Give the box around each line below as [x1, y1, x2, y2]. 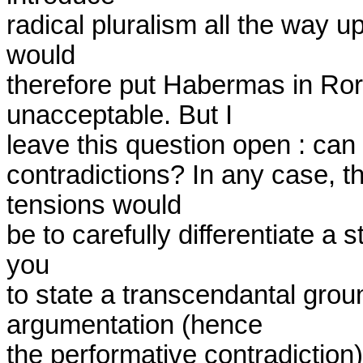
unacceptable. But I [6, 100, 233, 130]
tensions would [6, 190, 181, 220]
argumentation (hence [6, 310, 263, 340]
